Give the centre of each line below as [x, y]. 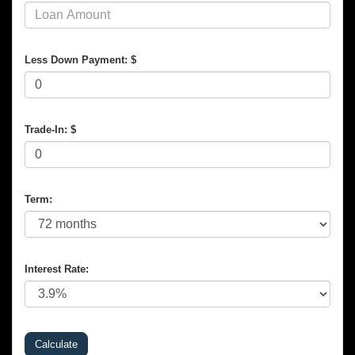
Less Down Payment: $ [80, 59]
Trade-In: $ [50, 129]
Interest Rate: [57, 269]
